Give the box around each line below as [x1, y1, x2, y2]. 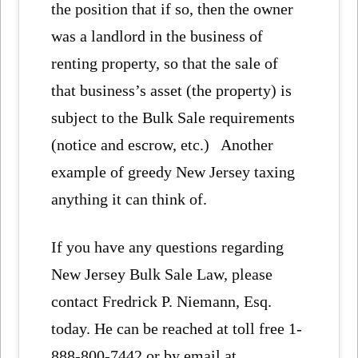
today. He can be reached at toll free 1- [51, 319, 303, 337]
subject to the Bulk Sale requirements [51, 108, 296, 126]
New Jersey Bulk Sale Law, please [51, 265, 273, 283]
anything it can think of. [51, 189, 208, 208]
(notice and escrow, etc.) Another [51, 135, 274, 153]
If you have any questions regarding [51, 237, 284, 256]
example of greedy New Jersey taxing [51, 162, 296, 181]
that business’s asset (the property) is [51, 81, 292, 99]
